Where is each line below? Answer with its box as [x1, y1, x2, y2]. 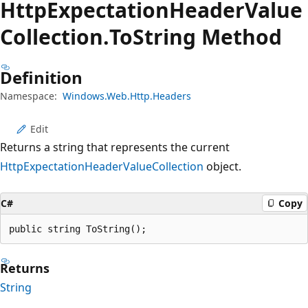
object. [203, 158, 241, 174]
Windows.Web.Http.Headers [63, 89, 191, 102]
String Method [133, 22, 282, 51]
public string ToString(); [9, 223, 146, 234]
